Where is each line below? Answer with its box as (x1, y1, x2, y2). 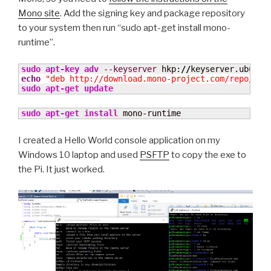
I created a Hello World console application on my (18, 134, 220, 146)
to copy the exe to (169, 149, 246, 160)
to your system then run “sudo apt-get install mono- (18, 22, 230, 34)
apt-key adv (45, 64, 99, 74)
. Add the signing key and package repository (60, 8, 245, 19)
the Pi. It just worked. (18, 163, 105, 175)
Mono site (18, 8, 60, 19)
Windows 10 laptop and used (18, 149, 140, 160)
